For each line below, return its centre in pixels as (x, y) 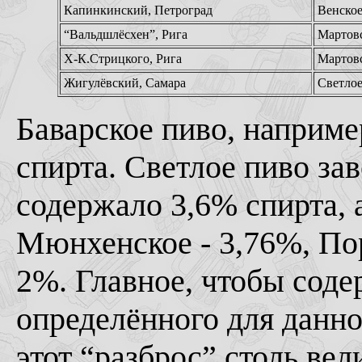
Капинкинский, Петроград (138, 10)
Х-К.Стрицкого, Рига (122, 59)
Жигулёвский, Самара (124, 83)
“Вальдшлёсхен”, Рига (125, 34)
